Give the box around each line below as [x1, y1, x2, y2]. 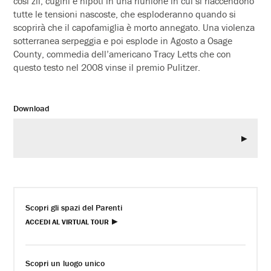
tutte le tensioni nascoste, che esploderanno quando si [13, 7, 237, 20]
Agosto [171, 34, 198, 47]
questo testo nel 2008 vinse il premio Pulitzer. [13, 60, 201, 73]
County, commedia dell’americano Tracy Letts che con [13, 47, 232, 60]
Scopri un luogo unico [25, 257, 105, 269]
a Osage [198, 34, 233, 47]
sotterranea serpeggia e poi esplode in [13, 34, 171, 47]
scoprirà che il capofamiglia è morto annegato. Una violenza [13, 21, 255, 33]
